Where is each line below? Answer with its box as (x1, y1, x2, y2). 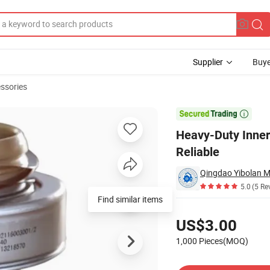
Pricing (175, 202, 201, 214)
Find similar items (98, 193, 163, 205)
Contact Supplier (175, 254, 237, 266)
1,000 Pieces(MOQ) (176, 235, 248, 246)
